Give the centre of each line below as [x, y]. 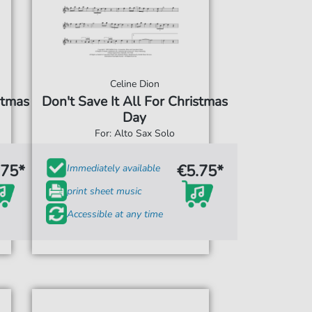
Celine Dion [134, 84]
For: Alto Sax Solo [134, 133]
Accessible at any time [115, 214]
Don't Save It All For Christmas [134, 102]
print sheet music [104, 191]
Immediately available [113, 168]
